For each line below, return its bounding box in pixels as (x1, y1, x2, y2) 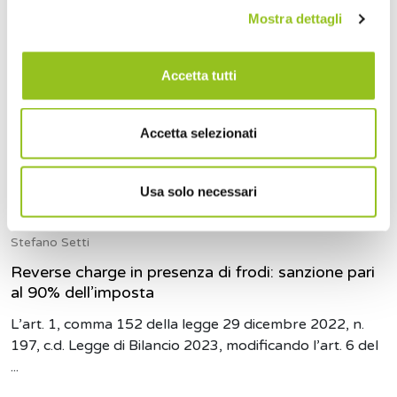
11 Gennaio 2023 (11, 216, 113, 231)
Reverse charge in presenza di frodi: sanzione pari (11, 262, 375, 282)
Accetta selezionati (140, 125, 257, 141)
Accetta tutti (160, 67, 237, 82)
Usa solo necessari (140, 183, 257, 198)
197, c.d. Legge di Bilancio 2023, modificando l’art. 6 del (11, 337, 378, 354)
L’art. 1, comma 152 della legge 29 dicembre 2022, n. (11, 315, 364, 333)
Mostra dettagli (248, 11, 343, 27)
